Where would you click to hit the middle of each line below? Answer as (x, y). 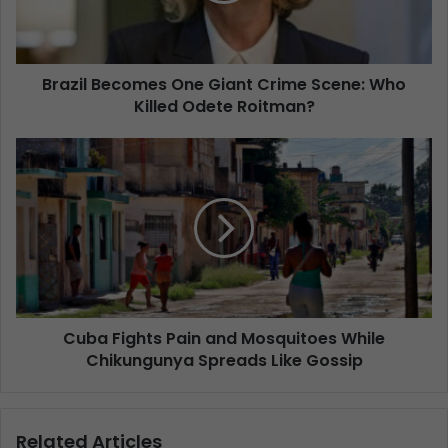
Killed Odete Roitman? (224, 106)
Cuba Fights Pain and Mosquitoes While (224, 338)
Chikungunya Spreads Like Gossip (224, 360)
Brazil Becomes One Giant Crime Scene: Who (224, 84)
